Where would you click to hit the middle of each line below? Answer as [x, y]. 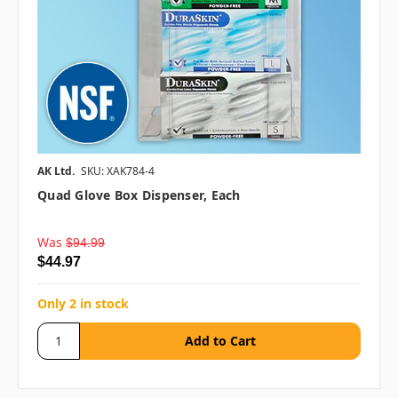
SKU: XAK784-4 [118, 171]
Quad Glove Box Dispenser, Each [139, 195]
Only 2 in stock [83, 303]
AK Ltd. [56, 171]
